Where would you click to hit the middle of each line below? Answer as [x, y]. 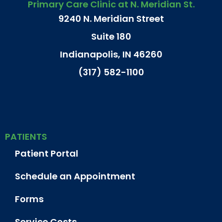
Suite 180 [111, 36]
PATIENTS [26, 136]
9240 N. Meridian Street [111, 18]
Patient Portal [47, 153]
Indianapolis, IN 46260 [111, 54]
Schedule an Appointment [75, 176]
